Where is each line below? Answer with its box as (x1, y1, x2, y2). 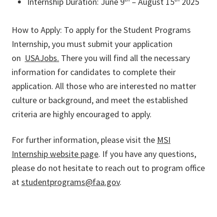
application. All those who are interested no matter (12, 80, 196, 92)
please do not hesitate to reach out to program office (12, 162, 205, 174)
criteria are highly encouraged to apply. (12, 108, 152, 120)
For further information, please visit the (12, 134, 155, 146)
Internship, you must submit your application (12, 38, 172, 50)
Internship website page (12, 148, 98, 160)
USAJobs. (25, 52, 59, 64)
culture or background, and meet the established (12, 94, 188, 106)
